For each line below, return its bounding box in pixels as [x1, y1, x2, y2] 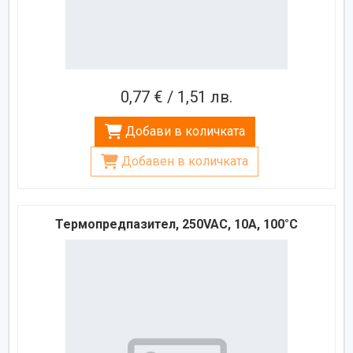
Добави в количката [124, 123, 245, 139]
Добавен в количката [121, 153, 248, 169]
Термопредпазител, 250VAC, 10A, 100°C [55, 216, 298, 232]
